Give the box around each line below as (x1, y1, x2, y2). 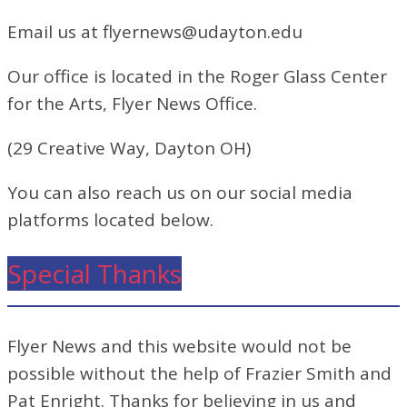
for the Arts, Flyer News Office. (7, 91, 257, 115)
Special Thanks (7, 255, 182, 291)
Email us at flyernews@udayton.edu (7, 19, 303, 44)
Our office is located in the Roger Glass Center (7, 64, 387, 88)
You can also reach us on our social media (7, 180, 352, 204)
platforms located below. (7, 207, 213, 232)
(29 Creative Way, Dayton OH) (7, 135, 251, 160)
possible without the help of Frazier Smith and (7, 361, 392, 385)
